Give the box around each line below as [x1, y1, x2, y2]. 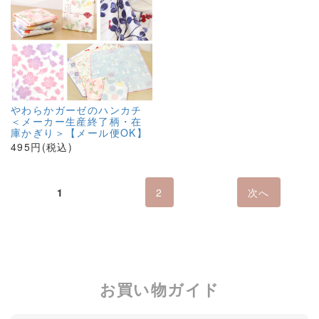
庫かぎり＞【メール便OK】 [11, 125, 148, 140]
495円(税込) [11, 140, 73, 154]
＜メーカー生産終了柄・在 [11, 114, 142, 128]
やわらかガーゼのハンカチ [11, 103, 142, 117]
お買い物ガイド [99, 278, 220, 300]
